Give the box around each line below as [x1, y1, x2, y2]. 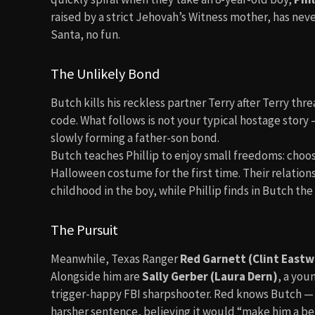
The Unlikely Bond [51, 65, 160, 82]
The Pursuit [51, 221, 118, 238]
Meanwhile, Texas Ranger [51, 251, 180, 266]
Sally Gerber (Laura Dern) [142, 269, 278, 284]
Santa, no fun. [51, 27, 120, 42]
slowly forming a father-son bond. [51, 130, 219, 146]
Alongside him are [51, 269, 142, 284]
